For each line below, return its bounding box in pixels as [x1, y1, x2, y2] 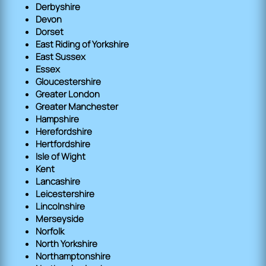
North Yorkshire [36, 237, 97, 250]
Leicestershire [36, 187, 94, 200]
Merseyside [36, 212, 84, 225]
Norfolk [36, 224, 64, 237]
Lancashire [36, 175, 80, 188]
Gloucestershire [36, 75, 101, 88]
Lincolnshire [36, 199, 85, 213]
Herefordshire [36, 125, 92, 138]
